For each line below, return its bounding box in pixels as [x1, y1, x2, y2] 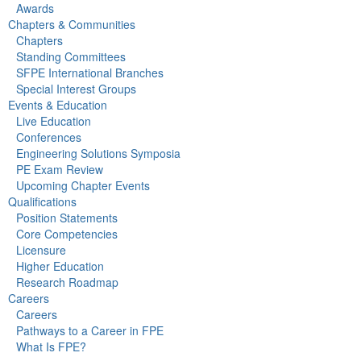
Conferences [16, 129, 81, 146]
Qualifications [8, 193, 77, 210]
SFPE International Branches [16, 64, 164, 81]
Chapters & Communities [8, 16, 135, 33]
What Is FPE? [16, 338, 86, 355]
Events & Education [8, 97, 107, 114]
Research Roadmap [16, 274, 118, 291]
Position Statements [16, 210, 118, 226]
